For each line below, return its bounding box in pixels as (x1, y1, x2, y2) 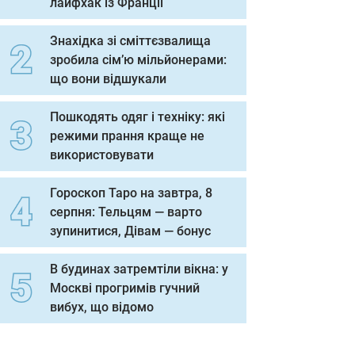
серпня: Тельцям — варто (50, 204, 202, 219)
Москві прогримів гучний (50, 281, 200, 296)
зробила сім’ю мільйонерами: (50, 52, 227, 67)
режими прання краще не (50, 128, 204, 143)
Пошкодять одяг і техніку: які (50, 109, 225, 124)
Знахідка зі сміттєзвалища (50, 33, 211, 48)
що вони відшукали (50, 71, 166, 86)
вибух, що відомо (50, 300, 154, 315)
